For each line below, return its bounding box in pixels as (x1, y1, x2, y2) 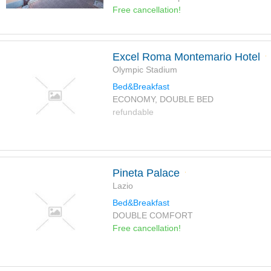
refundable (112, 107, 154, 117)
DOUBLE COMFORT (112, 211, 193, 221)
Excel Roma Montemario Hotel (112, 51, 260, 64)
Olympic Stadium (112, 65, 177, 75)
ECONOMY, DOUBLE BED (112, 94, 214, 105)
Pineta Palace (112, 167, 180, 180)
